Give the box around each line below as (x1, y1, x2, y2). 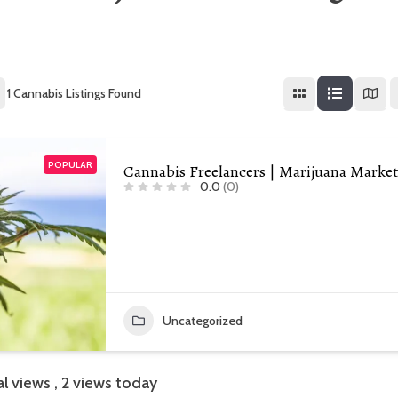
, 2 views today (54, 373, 157, 394)
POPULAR (48, 159, 92, 171)
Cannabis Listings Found (10, 85, 141, 102)
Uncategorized (163, 313, 243, 330)
